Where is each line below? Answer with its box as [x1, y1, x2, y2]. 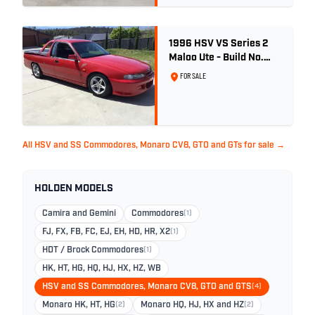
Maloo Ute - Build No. [169, 52, 264, 63]
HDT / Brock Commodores [42, 245, 143, 255]
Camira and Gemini [42, 209, 116, 218]
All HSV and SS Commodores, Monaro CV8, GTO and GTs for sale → [22, 141, 285, 150]
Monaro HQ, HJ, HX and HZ [141, 300, 244, 309]
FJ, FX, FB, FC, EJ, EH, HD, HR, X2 [42, 227, 170, 236]
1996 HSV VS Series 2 [169, 38, 194, 49]
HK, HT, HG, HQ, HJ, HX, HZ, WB [42, 264, 161, 273]
